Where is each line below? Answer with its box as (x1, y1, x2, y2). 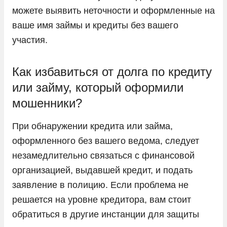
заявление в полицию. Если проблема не (12, 179, 188, 190)
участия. (12, 34, 48, 45)
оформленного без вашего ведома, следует (12, 135, 199, 146)
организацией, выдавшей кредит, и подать (12, 165, 193, 175)
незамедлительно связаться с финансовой (12, 150, 195, 161)
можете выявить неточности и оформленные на (12, 5, 215, 16)
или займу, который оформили (12, 80, 183, 94)
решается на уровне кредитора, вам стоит (12, 194, 191, 205)
